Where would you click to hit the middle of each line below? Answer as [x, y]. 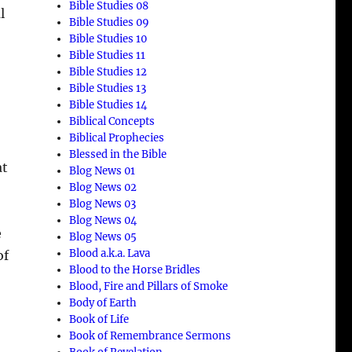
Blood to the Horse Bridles [135, 269]
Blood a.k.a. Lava [110, 253]
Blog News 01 [103, 170]
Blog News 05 [103, 236]
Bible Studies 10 [108, 38]
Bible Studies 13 [108, 88]
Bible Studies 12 [108, 71]
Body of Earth [103, 302]
